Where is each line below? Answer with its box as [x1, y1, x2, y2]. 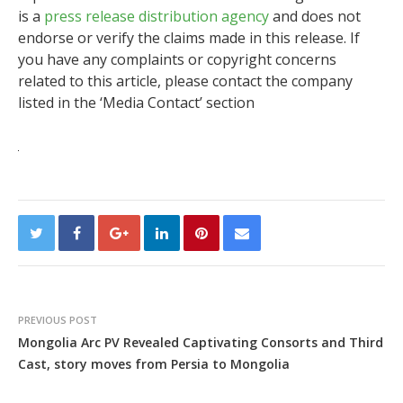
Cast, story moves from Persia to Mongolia [18, 355, 290, 372]
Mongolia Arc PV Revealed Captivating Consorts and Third [18, 334, 383, 351]
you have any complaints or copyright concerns [18, 49, 336, 69]
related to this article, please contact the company [18, 71, 353, 91]
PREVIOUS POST [18, 313, 97, 327]
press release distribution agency [44, 6, 269, 26]
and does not [269, 6, 361, 26]
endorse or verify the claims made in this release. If [18, 28, 360, 48]
